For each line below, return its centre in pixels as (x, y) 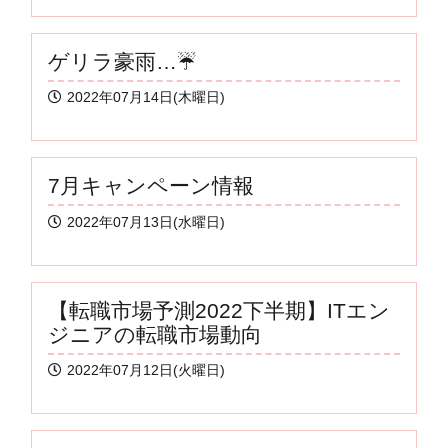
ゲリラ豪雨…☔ (122, 61)
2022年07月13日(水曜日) (146, 222)
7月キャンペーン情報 (151, 186)
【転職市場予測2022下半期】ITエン (219, 310)
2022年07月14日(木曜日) (146, 98)
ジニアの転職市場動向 (155, 334)
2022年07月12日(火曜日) (146, 371)
